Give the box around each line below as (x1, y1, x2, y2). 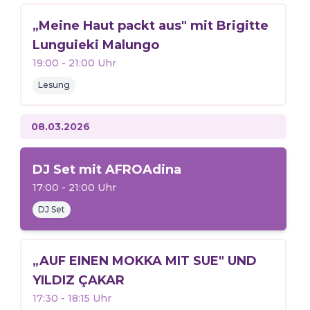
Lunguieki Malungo (32, 37, 159, 53)
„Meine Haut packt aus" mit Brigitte (32, 18, 268, 33)
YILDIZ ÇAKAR (32, 273, 125, 288)
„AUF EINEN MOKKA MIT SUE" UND (32, 253, 257, 268)
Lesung (37, 80, 70, 90)
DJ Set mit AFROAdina (32, 162, 181, 177)
